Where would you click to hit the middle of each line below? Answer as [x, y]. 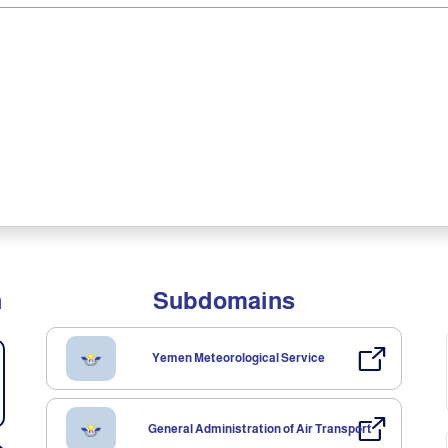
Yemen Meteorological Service [239, 357]
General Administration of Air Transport [259, 428]
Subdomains [224, 300]
